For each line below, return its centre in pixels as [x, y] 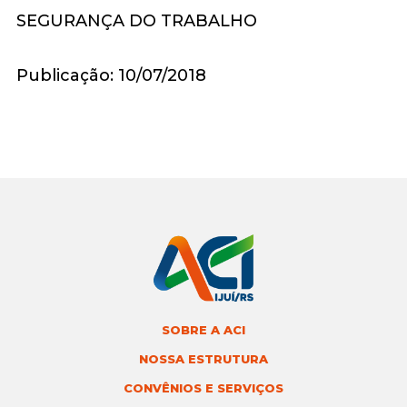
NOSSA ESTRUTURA [203, 359]
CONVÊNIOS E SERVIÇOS [203, 388]
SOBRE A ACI [203, 330]
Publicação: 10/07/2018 [111, 75]
